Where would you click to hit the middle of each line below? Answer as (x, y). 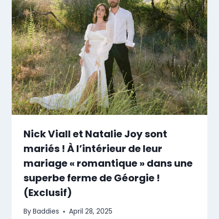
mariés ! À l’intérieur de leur (93, 148)
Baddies (46, 212)
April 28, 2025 (91, 212)
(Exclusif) (48, 192)
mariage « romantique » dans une (108, 163)
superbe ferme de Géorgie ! (92, 178)
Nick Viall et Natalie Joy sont (95, 134)
